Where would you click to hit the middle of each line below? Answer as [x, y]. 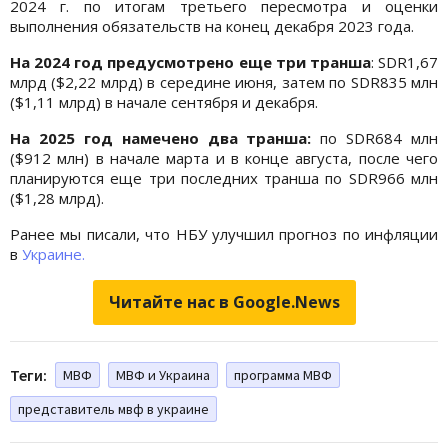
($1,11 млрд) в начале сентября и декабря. [164, 101]
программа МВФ [283, 374]
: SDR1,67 [404, 61]
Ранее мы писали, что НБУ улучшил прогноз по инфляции [224, 233]
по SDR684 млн [374, 137]
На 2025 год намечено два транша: [161, 137]
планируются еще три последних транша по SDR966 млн [224, 177]
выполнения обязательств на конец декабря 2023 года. [212, 25]
